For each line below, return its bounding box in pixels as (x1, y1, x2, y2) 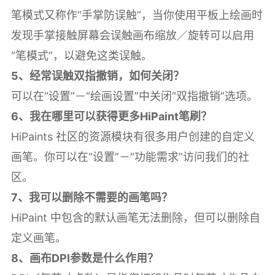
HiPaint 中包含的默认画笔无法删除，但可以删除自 (10, 211, 260, 224)
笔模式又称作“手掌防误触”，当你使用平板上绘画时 (10, 8, 263, 21)
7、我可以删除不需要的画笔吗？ (10, 190, 172, 204)
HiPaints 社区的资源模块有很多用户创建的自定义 (10, 130, 255, 143)
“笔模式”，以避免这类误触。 (10, 48, 152, 62)
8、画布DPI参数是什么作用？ (10, 251, 158, 265)
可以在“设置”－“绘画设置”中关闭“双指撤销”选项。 (10, 89, 258, 103)
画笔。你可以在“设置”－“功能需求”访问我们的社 (10, 150, 249, 163)
